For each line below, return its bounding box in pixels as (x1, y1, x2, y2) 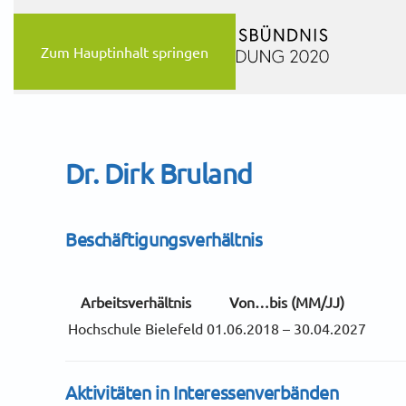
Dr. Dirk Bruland (65, 158, 253, 190)
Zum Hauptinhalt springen (41, 43, 208, 61)
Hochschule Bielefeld (68, 319, 203, 338)
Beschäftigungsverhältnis (65, 227, 263, 251)
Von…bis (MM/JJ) (228, 293, 344, 312)
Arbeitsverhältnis (80, 293, 191, 312)
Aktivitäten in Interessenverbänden (65, 381, 339, 404)
